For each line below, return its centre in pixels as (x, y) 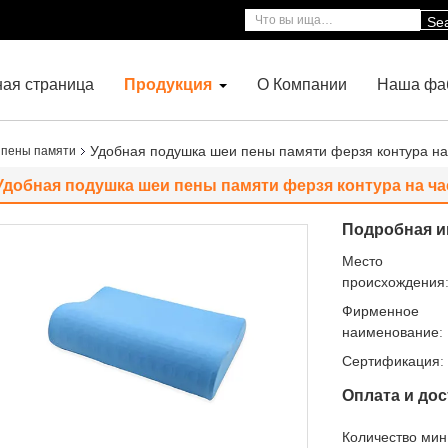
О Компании (302, 83)
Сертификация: (393, 360)
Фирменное (380, 310)
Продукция (168, 83)
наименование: (392, 331)
